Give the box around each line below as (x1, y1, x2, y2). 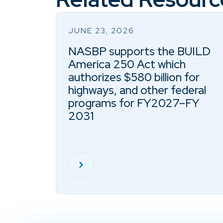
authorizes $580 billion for (68, 70, 200, 85)
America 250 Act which (68, 57, 186, 72)
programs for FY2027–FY (68, 96, 199, 111)
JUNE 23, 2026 (68, 25, 134, 36)
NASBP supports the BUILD (68, 44, 211, 59)
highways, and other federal (68, 83, 206, 98)
